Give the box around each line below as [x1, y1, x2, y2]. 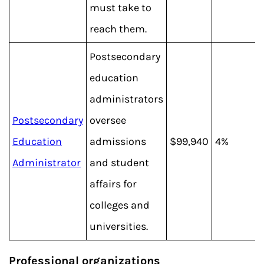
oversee [90, 114, 126, 127]
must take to [90, 1, 151, 14]
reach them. [90, 22, 147, 35]
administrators [90, 93, 163, 105]
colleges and [90, 199, 150, 212]
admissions [90, 135, 146, 148]
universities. [90, 220, 148, 233]
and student [90, 156, 149, 169]
